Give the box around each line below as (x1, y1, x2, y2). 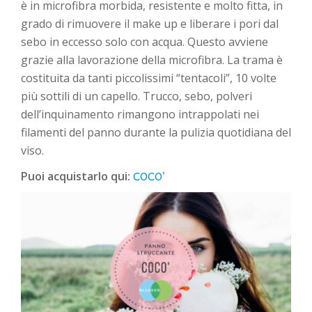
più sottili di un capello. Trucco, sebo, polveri (21, 88, 252, 104)
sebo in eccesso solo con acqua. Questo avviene (21, 34, 268, 49)
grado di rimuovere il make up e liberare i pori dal (21, 16, 279, 31)
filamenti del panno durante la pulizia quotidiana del (21, 125, 291, 140)
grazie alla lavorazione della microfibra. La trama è (21, 52, 283, 68)
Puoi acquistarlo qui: (21, 169, 133, 184)
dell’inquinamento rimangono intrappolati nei (21, 107, 259, 122)
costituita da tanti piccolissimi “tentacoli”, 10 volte (21, 70, 276, 86)
